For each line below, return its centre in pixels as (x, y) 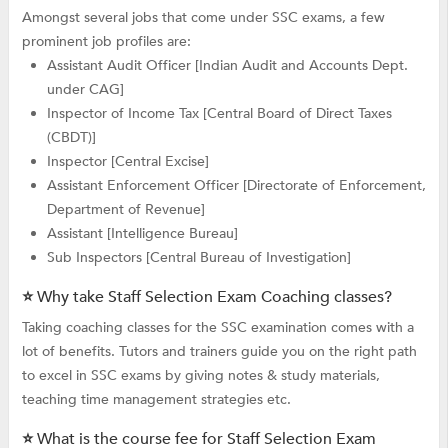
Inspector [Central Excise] (128, 162)
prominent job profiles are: (106, 42)
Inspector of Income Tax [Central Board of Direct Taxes (220, 114)
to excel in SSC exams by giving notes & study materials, (200, 376)
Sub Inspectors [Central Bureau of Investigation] (199, 258)
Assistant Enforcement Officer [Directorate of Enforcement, (237, 186)
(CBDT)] (72, 138)
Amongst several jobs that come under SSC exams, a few (203, 18)
